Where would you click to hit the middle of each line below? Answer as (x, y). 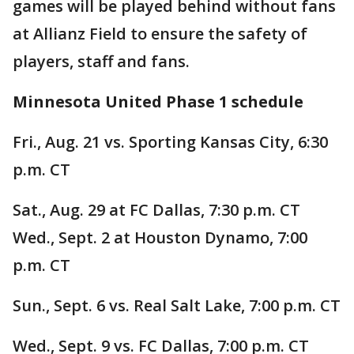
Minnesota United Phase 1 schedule (158, 102)
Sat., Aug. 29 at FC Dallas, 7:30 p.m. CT (156, 210)
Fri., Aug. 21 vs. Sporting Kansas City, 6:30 (170, 142)
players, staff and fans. (101, 61)
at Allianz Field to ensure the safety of (160, 34)
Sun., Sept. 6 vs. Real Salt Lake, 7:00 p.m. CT (177, 305)
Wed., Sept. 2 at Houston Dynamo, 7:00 (160, 237)
